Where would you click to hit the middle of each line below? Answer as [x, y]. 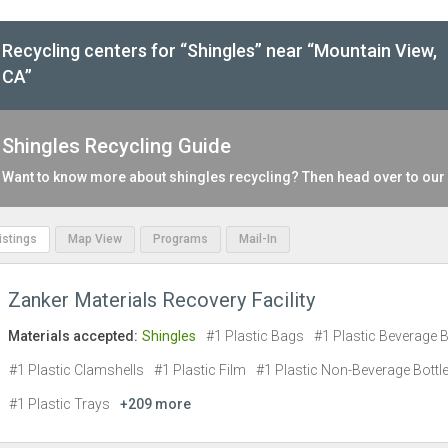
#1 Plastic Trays [59, 404]
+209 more [155, 404]
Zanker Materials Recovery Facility [161, 300]
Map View [95, 239]
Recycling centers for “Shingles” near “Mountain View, [219, 51]
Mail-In [258, 239]
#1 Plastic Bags [255, 336]
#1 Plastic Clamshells [76, 370]
